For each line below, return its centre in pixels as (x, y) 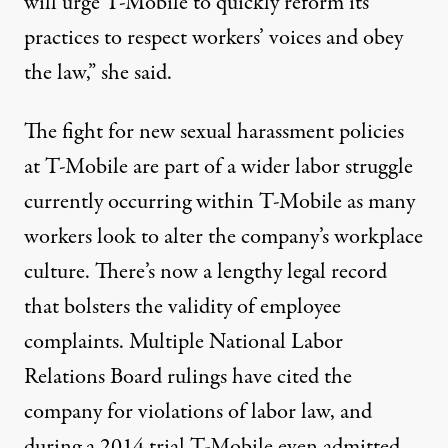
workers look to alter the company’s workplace (223, 237)
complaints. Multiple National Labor (183, 342)
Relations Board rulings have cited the (188, 377)
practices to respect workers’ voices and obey (213, 38)
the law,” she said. (98, 73)
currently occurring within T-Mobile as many (219, 202)
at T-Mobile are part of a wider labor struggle (218, 167)
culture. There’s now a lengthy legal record (205, 272)
